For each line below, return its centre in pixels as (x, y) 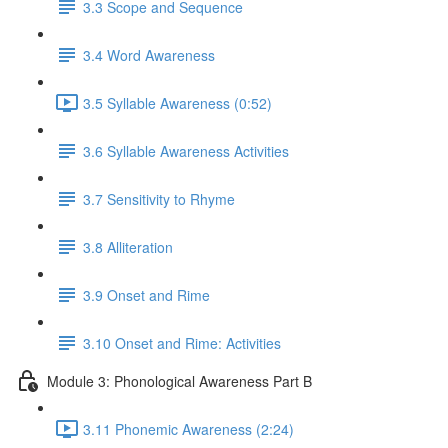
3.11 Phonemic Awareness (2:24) (188, 428)
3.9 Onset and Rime (146, 294)
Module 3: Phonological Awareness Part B (179, 380)
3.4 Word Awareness (149, 54)
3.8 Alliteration (128, 246)
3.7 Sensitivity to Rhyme (159, 198)
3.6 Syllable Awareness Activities (186, 150)
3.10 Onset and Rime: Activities (182, 342)
